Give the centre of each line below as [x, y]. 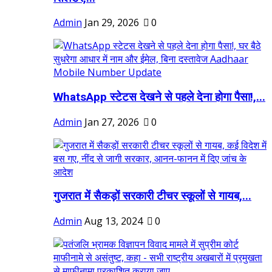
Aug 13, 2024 [114, 221]
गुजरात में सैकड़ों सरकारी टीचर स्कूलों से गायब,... [152, 196]
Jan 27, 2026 [112, 122]
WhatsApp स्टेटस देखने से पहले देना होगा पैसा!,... [159, 97]
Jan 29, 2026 [112, 23]
